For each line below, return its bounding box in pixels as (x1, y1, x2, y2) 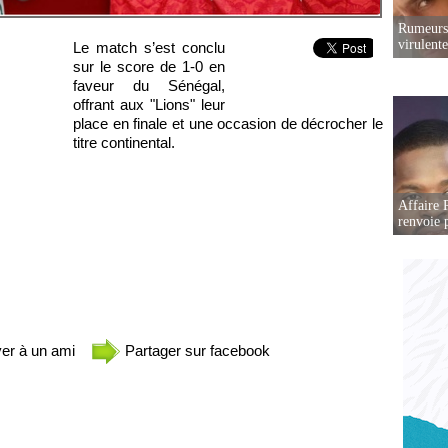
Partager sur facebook (121, 342, 270, 360)
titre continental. (73, 134, 175, 152)
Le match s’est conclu (73, 39, 225, 57)
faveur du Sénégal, (73, 77, 225, 95)
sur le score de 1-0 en (73, 58, 225, 76)
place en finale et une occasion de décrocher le (73, 115, 383, 133)
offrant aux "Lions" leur (73, 96, 225, 114)
